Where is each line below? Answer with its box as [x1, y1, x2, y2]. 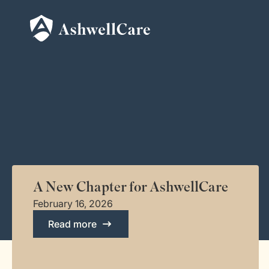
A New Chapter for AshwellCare [33, 178, 228, 196]
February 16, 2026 [33, 198, 113, 210]
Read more [48, 218, 97, 230]
